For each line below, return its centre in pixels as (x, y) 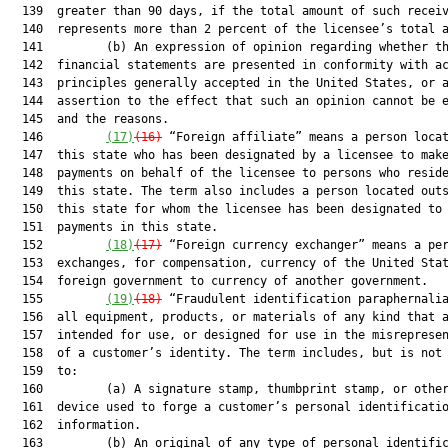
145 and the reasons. (88, 119)
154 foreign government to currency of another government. (218, 281)
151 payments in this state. (113, 227)
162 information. (74, 425)
